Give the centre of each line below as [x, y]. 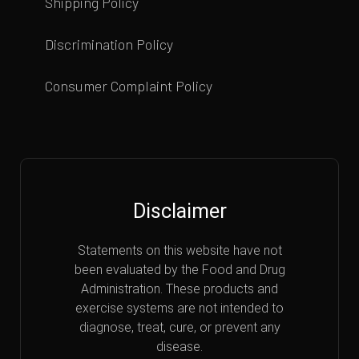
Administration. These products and [179, 289]
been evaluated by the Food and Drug [179, 270]
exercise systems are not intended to [179, 309]
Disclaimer [179, 212]
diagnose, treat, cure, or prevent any [179, 328]
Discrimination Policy [109, 44]
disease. [179, 347]
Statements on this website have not [179, 251]
